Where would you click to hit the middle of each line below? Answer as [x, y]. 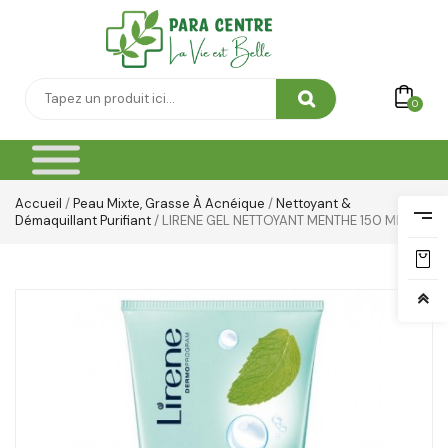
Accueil [38, 204]
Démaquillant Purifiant [83, 221]
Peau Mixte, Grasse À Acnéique [169, 204]
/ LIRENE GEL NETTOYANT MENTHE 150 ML [277, 221]
